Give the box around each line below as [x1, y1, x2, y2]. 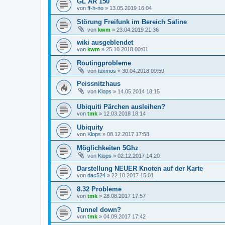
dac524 [87, 172, 105, 179]
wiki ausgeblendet [77, 38, 133, 46]
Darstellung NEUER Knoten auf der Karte [77, 165, 203, 173]
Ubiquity [77, 124, 103, 132]
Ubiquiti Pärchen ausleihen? [77, 103, 165, 111]
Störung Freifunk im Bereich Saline [77, 18, 187, 26]
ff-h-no [87, 5, 103, 11]
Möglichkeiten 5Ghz [77, 144, 139, 152]
